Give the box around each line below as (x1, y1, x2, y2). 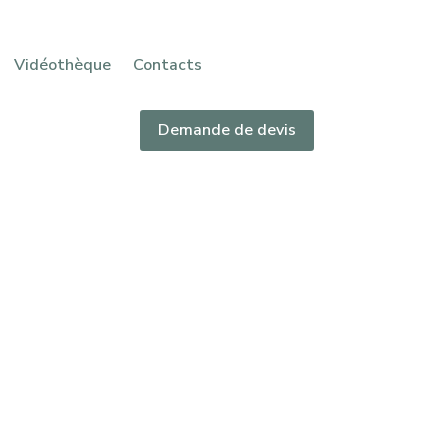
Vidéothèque (13, 53, 111, 76)
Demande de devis (157, 119, 296, 142)
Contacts (132, 53, 202, 76)
